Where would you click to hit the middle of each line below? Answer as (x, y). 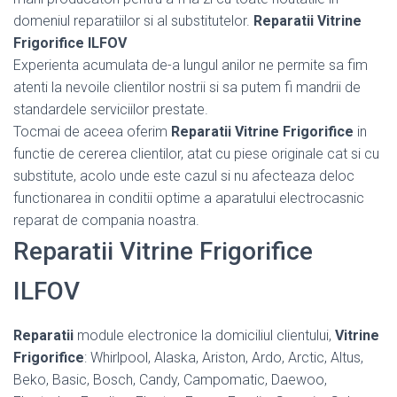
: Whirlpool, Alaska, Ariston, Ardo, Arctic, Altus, (224, 357)
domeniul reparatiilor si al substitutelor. (133, 20)
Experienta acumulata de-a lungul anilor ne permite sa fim (191, 65)
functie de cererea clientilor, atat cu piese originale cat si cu (196, 153)
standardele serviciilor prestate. (111, 109)
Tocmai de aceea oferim (92, 131)
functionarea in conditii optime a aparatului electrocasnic (189, 198)
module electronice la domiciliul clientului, (204, 335)
